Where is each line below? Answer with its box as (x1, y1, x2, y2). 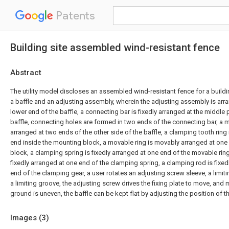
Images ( (10, 213, 41, 222)
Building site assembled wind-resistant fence (10, 41, 220, 54)
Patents (53, 9, 95, 22)
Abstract (10, 68, 41, 77)
